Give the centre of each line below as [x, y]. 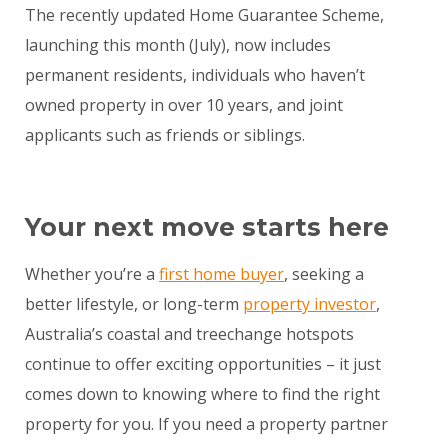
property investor [309, 304]
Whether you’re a [92, 274]
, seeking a [324, 274]
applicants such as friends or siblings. [165, 135]
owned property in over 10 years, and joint [184, 105]
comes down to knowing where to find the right [202, 394]
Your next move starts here [207, 227]
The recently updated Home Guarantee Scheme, [204, 15]
